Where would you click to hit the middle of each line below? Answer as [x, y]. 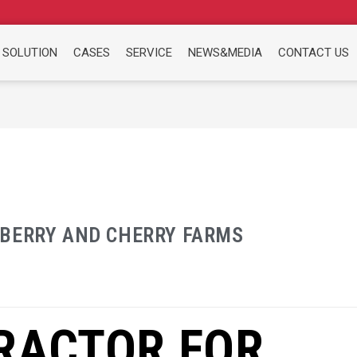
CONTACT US [314, 53]
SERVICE [149, 53]
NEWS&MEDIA [226, 53]
